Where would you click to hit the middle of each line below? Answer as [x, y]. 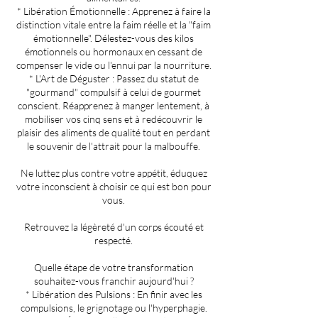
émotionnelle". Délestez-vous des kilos [114, 38]
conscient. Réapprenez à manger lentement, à [114, 106]
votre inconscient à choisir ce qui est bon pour [114, 187]
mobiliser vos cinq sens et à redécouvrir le [114, 119]
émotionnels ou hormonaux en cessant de [114, 52]
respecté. [114, 241]
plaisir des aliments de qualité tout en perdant [114, 133]
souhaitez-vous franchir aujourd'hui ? [114, 281]
